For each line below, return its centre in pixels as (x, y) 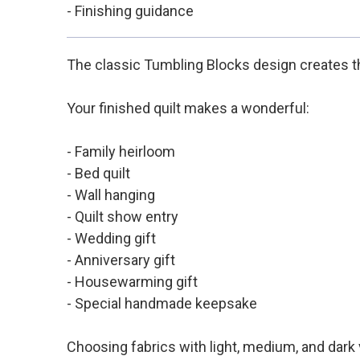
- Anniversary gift (121, 260)
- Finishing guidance (130, 10)
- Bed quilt (98, 173)
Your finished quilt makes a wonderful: (188, 108)
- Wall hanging (110, 194)
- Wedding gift (111, 238)
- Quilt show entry (122, 216)
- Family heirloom (121, 151)
